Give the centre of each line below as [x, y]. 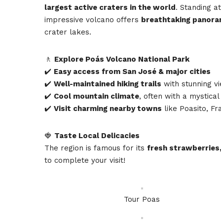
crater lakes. [68, 32]
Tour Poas [142, 199]
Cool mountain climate [96, 96]
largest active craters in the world [110, 7]
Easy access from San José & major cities [132, 71]
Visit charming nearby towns [108, 108]
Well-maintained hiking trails [108, 84]
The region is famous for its [96, 148]
